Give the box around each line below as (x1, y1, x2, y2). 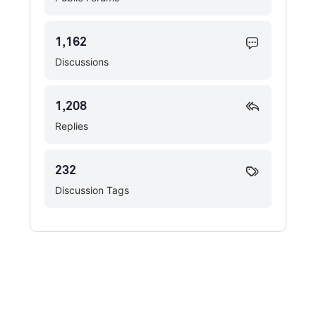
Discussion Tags (55, 184, 129, 196)
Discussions (55, 56, 109, 68)
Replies (55, 120, 88, 132)
